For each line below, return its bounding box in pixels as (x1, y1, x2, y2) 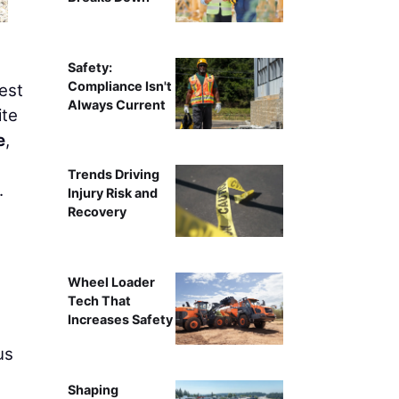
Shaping (67, 381, 118, 397)
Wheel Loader (67, 274, 155, 290)
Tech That (67, 293, 131, 309)
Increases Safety (67, 312, 173, 328)
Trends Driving (67, 167, 159, 183)
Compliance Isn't (67, 77, 172, 94)
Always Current (67, 96, 166, 112)
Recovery (67, 204, 126, 220)
